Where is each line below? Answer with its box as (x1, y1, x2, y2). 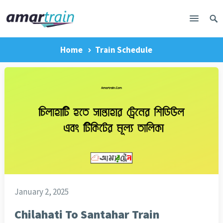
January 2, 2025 (14, 186, 69, 198)
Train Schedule (95, 44, 152, 55)
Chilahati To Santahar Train (14, 207, 159, 222)
